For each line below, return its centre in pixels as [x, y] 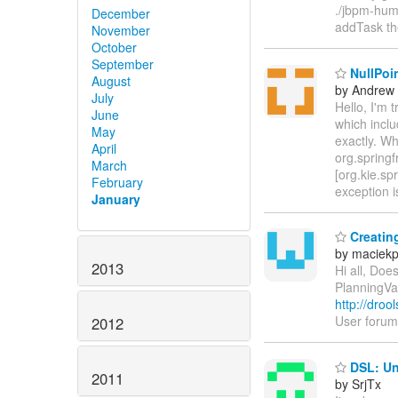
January [116, 199]
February [117, 183]
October [114, 48]
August [111, 81]
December [121, 14]
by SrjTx [358, 383]
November [121, 31]
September [123, 64]
